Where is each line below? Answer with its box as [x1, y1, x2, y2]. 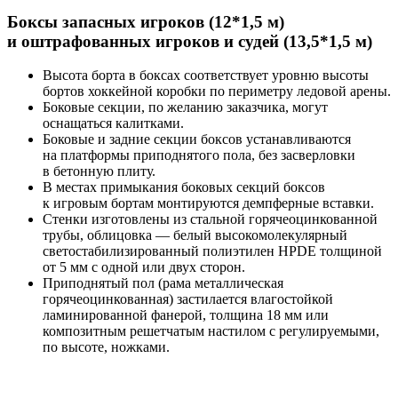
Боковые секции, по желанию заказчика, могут [43, 99, 328, 115]
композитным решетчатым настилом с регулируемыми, [43, 323, 379, 339]
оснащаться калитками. [43, 115, 184, 131]
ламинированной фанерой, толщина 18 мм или [43, 307, 329, 323]
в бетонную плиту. [43, 163, 155, 179]
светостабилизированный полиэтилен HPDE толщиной [43, 243, 382, 259]
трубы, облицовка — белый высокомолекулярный [43, 227, 347, 243]
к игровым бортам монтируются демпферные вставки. [43, 195, 374, 211]
